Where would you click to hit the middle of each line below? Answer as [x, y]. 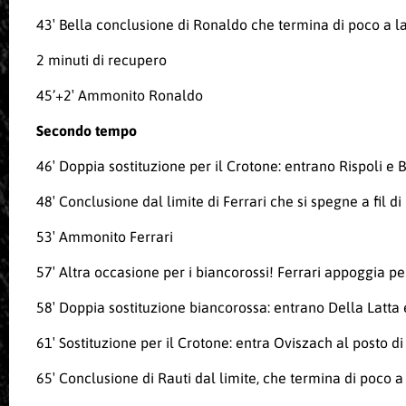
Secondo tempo [87, 131]
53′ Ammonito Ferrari [105, 237]
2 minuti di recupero [101, 60]
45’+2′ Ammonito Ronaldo [120, 96]
